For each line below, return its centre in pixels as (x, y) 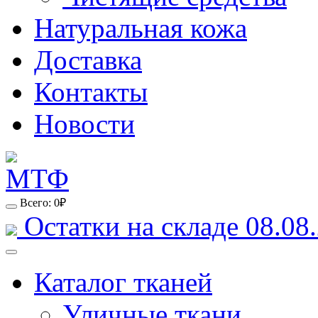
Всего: (37, 203)
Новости (84, 124)
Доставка (88, 60)
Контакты (91, 92)
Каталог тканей (123, 282)
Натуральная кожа (141, 28)
